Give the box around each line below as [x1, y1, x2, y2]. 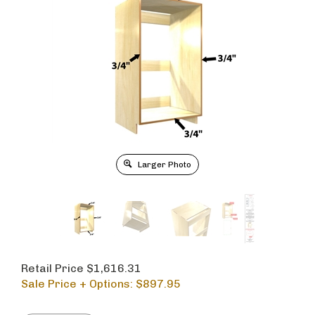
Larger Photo [136, 160, 191, 169]
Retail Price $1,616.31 [21, 262, 141, 275]
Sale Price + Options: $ [21, 277, 143, 290]
